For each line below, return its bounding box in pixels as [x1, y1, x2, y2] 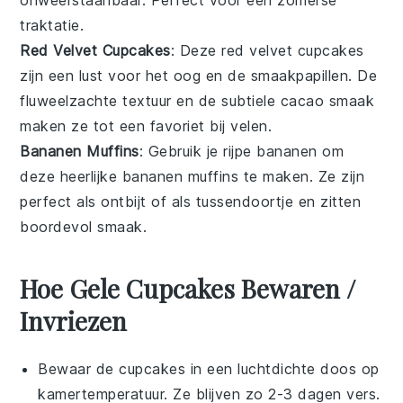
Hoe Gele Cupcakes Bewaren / [20, 272, 356, 305]
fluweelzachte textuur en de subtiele [20, 92, 281, 110]
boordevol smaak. [20, 218, 148, 236]
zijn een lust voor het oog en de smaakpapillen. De [20, 67, 378, 85]
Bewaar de [38, 360, 120, 378]
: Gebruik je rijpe [139, 142, 257, 160]
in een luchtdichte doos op [185, 360, 380, 378]
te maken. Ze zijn [238, 167, 365, 185]
